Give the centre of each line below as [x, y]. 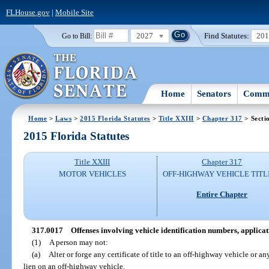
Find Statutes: [227, 35]
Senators [214, 93]
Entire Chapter [222, 194]
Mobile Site [74, 12]
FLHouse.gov [28, 12]
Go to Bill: [77, 36]
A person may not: [78, 242]
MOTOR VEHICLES [92, 174]
